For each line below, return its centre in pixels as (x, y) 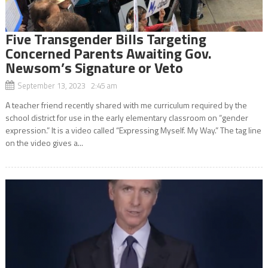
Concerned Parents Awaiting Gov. (108, 53)
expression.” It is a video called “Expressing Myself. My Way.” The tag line (133, 130)
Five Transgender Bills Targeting (106, 39)
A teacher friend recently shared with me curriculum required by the (126, 105)
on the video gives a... (44, 142)
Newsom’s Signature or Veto (94, 67)
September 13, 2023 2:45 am (67, 85)
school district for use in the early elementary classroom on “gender (127, 117)
